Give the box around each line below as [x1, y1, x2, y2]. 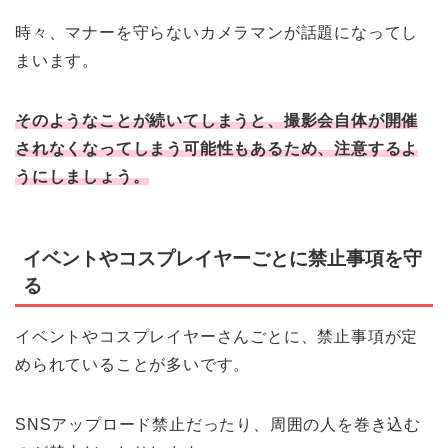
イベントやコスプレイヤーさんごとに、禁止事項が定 [15, 328, 419, 346]
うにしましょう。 [15, 167, 150, 185]
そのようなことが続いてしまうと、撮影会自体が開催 [15, 111, 419, 129]
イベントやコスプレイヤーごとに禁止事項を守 [23, 248, 422, 270]
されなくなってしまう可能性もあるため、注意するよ [15, 139, 419, 157]
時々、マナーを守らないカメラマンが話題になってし [15, 23, 419, 41]
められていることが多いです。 [15, 356, 251, 374]
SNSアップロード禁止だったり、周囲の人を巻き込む [15, 416, 421, 434]
